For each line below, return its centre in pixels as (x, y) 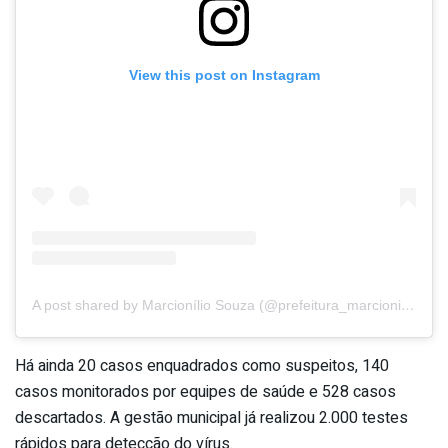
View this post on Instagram (224, 74)
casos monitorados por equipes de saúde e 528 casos (205, 392)
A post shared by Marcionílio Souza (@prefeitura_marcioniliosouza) (408, 305)
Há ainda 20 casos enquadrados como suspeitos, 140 (202, 366)
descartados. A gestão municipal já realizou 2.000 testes (211, 418)
